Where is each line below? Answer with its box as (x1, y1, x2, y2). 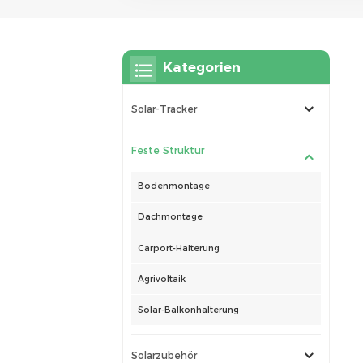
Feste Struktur (131, 144, 205, 157)
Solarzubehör (131, 348, 198, 361)
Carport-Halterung (138, 242, 220, 254)
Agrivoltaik (138, 273, 186, 284)
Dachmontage (138, 211, 203, 223)
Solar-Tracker (131, 103, 198, 116)
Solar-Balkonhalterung (138, 304, 239, 315)
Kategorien (163, 59, 241, 76)
